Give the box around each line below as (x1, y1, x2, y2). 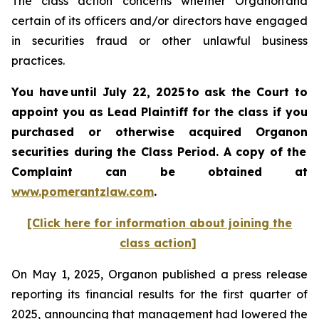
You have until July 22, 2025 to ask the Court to (11, 85, 308, 99)
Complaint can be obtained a (11, 164, 303, 179)
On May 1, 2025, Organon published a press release (11, 267, 308, 281)
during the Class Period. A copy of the (69, 145, 307, 159)
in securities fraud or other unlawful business (11, 33, 308, 48)
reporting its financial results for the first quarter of (11, 287, 308, 301)
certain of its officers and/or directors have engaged (11, 14, 308, 28)
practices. (11, 53, 72, 68)
